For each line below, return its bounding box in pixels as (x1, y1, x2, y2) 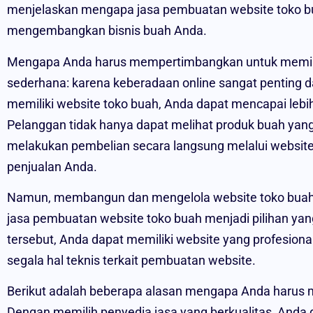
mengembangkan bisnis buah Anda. (7, 23, 207, 38)
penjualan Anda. (7, 159, 97, 174)
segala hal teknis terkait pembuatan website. (7, 252, 256, 268)
